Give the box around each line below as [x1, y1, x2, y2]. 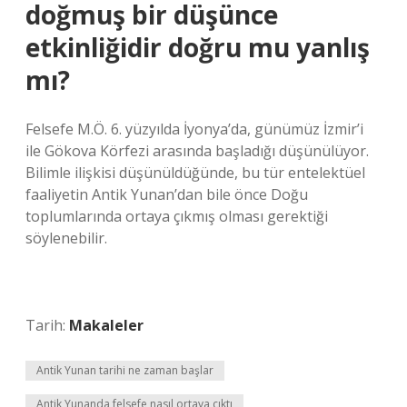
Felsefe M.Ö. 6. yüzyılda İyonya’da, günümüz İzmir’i [25, 119, 363, 139]
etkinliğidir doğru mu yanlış [25, 30, 370, 65]
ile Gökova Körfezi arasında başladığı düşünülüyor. [25, 141, 369, 161]
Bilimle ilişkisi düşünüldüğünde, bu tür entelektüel [25, 163, 365, 183]
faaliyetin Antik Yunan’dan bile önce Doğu [25, 184, 308, 204]
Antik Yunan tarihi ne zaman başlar [36, 362, 213, 378]
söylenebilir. [25, 228, 107, 248]
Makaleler [69, 315, 144, 335]
